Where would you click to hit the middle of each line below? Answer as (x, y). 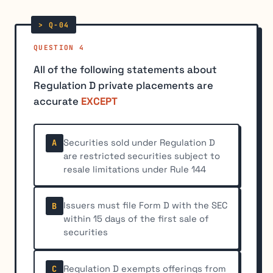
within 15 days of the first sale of (136, 219)
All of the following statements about (125, 69)
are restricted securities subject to (142, 156)
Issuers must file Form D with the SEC (146, 206)
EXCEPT (99, 101)
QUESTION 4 (59, 48)
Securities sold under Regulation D (140, 143)
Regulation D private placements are (123, 85)
